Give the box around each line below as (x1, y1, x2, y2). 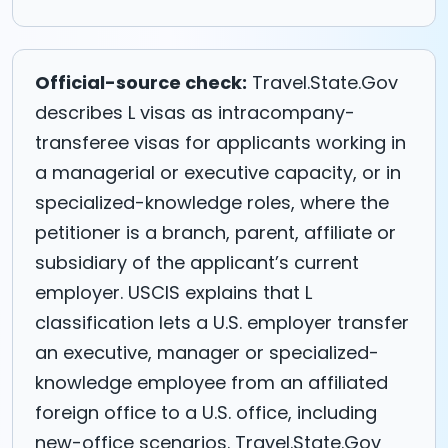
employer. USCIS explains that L (35, 279, 312, 305)
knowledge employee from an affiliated (35, 369, 388, 395)
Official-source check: (35, 69, 247, 95)
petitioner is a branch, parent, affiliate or (35, 219, 396, 245)
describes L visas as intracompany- (35, 99, 355, 125)
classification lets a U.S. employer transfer (35, 309, 409, 335)
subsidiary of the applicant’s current (35, 249, 359, 275)
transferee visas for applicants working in (35, 129, 406, 155)
